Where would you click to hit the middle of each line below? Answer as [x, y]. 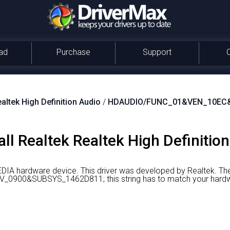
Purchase [73, 52]
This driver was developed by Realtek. [148, 171]
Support [157, 52]
